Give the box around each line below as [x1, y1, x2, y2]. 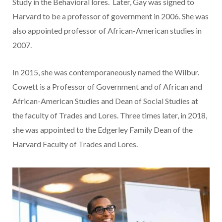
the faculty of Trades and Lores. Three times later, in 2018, [12, 110, 207, 120]
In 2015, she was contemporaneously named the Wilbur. [12, 67, 199, 77]
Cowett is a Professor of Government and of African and [12, 81, 202, 91]
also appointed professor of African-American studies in [12, 25, 202, 35]
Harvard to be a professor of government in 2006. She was [12, 11, 209, 21]
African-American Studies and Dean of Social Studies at [12, 96, 198, 106]
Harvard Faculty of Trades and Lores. [12, 139, 138, 149]
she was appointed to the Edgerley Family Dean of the [12, 124, 193, 134]
